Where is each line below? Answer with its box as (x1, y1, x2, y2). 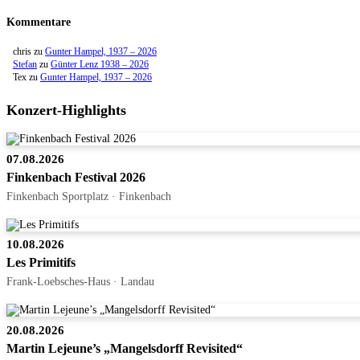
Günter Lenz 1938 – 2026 (51, 59, 149, 71)
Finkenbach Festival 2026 (6, 170, 145, 185)
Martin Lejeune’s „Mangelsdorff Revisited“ (6, 341, 243, 355)
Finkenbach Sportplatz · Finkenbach (6, 190, 171, 203)
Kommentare (6, 16, 71, 29)
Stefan (13, 59, 37, 71)
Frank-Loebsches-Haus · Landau (6, 275, 154, 288)
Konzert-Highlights (6, 102, 126, 119)
